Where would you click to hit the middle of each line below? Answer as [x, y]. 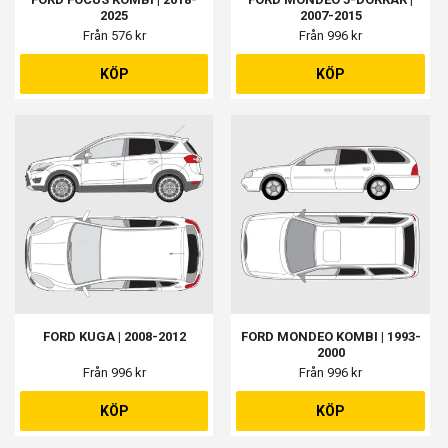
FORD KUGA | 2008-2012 [114, 336]
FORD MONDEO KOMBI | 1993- [330, 336]
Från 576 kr [114, 36]
